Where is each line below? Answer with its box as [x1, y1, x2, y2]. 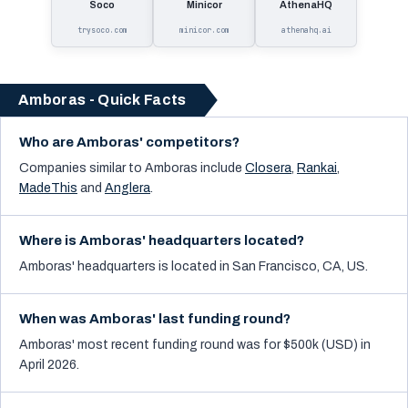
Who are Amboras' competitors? [19, 135, 240, 149]
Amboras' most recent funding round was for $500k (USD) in [19, 338, 371, 352]
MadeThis [19, 181, 77, 195]
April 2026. [19, 358, 79, 372]
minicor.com [178, 25, 229, 35]
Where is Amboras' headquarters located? [19, 233, 304, 248]
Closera [245, 161, 291, 175]
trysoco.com [76, 25, 127, 35]
